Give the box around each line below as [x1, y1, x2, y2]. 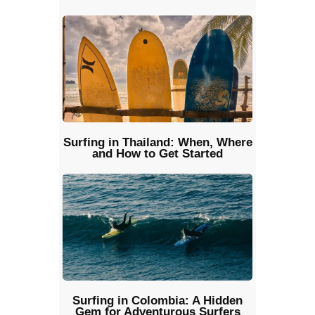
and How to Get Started [92, 147, 223, 161]
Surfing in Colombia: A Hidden [72, 294, 243, 308]
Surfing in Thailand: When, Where [63, 136, 252, 150]
